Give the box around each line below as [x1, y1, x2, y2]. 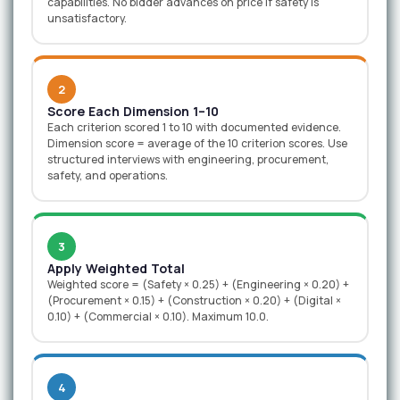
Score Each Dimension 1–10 [47, 103, 219, 120]
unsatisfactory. [47, 11, 127, 26]
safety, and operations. [47, 168, 168, 183]
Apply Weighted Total [47, 260, 185, 277]
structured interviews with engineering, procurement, [47, 152, 329, 167]
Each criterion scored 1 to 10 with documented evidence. [47, 120, 341, 135]
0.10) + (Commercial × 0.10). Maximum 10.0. [47, 309, 269, 324]
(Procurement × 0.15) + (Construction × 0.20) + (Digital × [47, 293, 341, 308]
